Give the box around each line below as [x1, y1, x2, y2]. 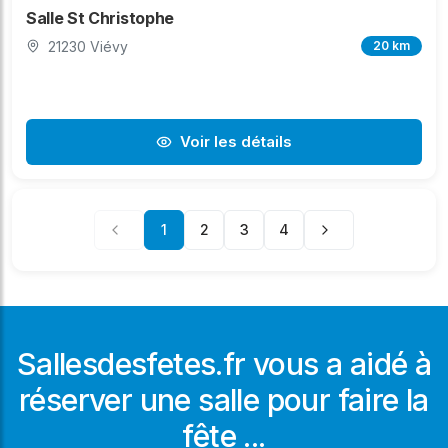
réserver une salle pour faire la [19, 381, 429, 418]
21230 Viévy [48, 37, 128, 55]
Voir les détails [180, 131, 292, 151]
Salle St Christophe [26, 7, 174, 28]
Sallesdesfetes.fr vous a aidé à [16, 345, 432, 382]
